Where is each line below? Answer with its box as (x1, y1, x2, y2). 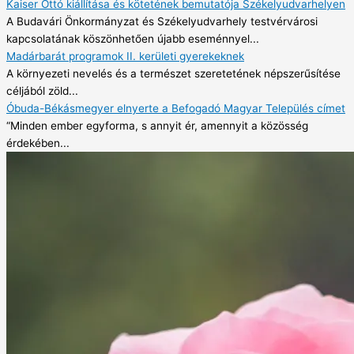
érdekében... (6, 136, 70, 149)
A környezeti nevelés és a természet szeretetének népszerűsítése (6, 66, 341, 80)
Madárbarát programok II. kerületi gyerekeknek (6, 49, 244, 62)
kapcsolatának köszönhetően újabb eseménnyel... (6, 32, 259, 45)
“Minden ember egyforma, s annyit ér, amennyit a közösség (6, 119, 308, 132)
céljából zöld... (6, 84, 78, 97)
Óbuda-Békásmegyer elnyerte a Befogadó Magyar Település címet (6, 101, 345, 115)
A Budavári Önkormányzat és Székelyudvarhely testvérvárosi (6, 14, 318, 28)
